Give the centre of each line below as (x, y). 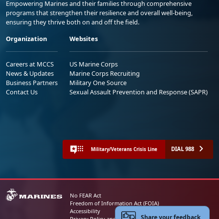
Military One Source (98, 83)
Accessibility (85, 211)
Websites (84, 39)
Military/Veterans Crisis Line (124, 149)
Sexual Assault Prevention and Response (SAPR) (139, 92)
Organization (26, 39)
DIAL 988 (183, 149)
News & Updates (30, 74)
